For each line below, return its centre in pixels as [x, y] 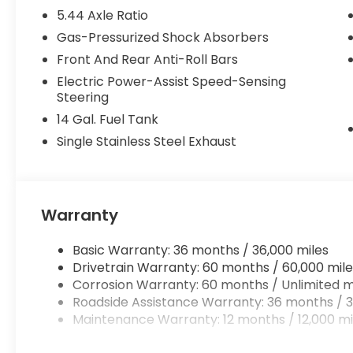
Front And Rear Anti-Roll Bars [148, 59]
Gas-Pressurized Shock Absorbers [163, 37]
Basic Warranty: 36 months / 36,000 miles [201, 250]
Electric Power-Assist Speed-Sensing [172, 82]
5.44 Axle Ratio [103, 15]
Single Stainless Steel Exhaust [147, 141]
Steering [83, 97]
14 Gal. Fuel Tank [108, 119]
